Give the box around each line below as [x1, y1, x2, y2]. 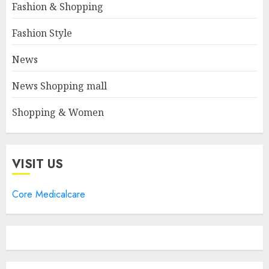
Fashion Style [12, 26, 72, 40]
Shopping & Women [12, 105, 104, 119]
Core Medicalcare [12, 187, 85, 201]
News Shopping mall [12, 79, 107, 92]
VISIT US [12, 155, 63, 173]
